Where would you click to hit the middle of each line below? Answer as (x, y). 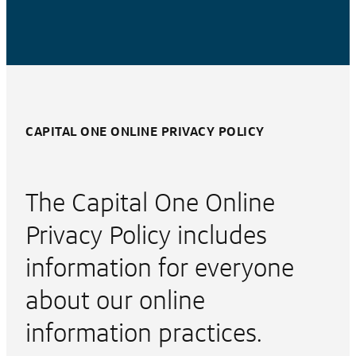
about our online (115, 299)
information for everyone (160, 267)
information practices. (144, 332)
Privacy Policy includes (146, 234)
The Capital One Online (150, 201)
